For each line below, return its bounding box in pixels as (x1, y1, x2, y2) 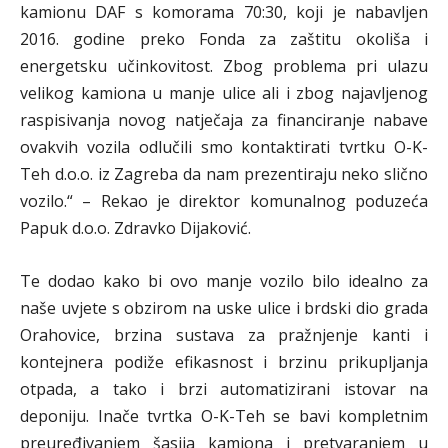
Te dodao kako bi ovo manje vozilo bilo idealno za (20, 269, 428, 292)
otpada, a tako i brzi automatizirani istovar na (20, 377, 428, 400)
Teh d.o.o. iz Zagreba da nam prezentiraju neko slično (20, 162, 428, 185)
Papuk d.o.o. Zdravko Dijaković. (20, 216, 251, 239)
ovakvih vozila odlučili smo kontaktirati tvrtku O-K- (20, 135, 428, 158)
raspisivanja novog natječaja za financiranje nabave (20, 108, 428, 131)
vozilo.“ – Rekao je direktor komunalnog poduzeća (20, 189, 428, 212)
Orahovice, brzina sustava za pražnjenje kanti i (20, 323, 428, 346)
